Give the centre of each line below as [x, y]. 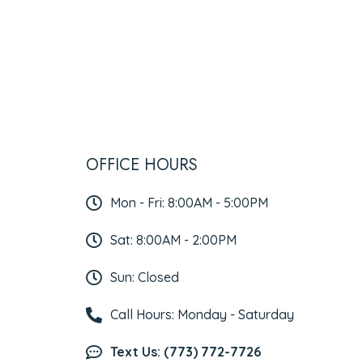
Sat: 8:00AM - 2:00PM [174, 240]
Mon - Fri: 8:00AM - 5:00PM [190, 203]
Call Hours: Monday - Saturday [203, 315]
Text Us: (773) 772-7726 [186, 352]
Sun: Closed [145, 278]
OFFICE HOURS [142, 164]
